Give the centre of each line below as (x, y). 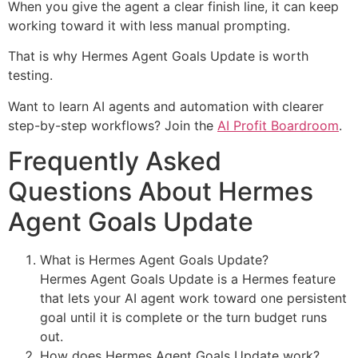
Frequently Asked (115, 161)
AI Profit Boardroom (278, 125)
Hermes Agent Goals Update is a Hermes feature (188, 279)
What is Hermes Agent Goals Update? (154, 260)
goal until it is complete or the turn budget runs (183, 318)
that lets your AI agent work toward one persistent (193, 298)
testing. (30, 76)
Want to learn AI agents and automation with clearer (166, 106)
